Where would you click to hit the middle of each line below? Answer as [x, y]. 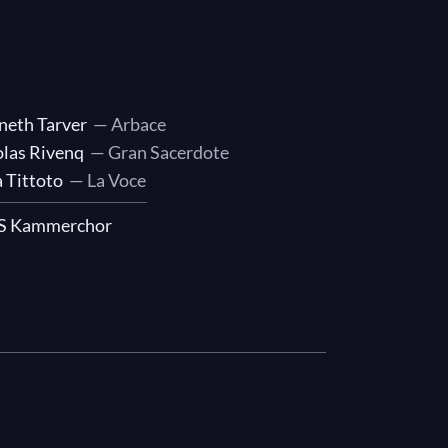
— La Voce [104, 180]
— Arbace [126, 124]
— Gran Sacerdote [156, 152]
